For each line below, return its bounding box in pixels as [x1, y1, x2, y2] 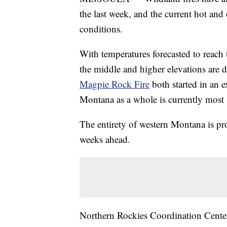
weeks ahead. [80, 133, 130, 146]
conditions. [80, 22, 123, 35]
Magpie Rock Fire [80, 78, 149, 91]
